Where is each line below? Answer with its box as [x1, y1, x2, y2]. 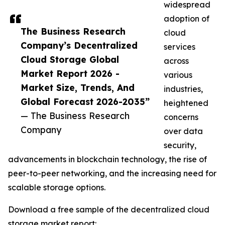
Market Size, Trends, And [21, 82, 135, 93]
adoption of [164, 14, 209, 24]
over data [164, 126, 203, 137]
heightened [164, 98, 208, 108]
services [164, 42, 195, 52]
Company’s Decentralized [21, 40, 138, 51]
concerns [164, 112, 198, 123]
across [164, 56, 189, 66]
